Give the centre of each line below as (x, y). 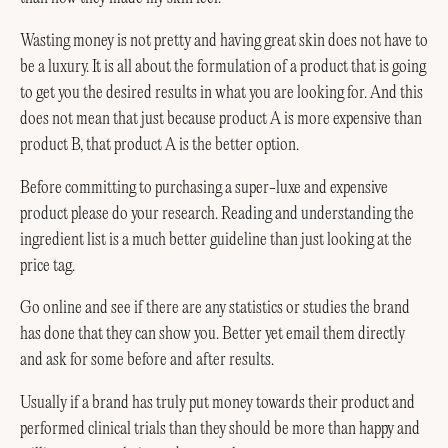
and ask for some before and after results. (147, 360)
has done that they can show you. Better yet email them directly (212, 334)
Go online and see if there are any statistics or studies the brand (215, 308)
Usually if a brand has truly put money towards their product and (217, 403)
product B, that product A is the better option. (159, 144)
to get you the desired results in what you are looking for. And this (221, 92)
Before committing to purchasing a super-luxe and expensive (204, 187)
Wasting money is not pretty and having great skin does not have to (224, 40)
